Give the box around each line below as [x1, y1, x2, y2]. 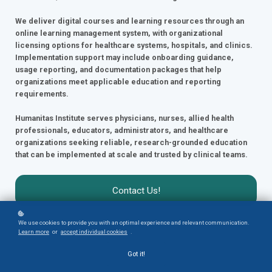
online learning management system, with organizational [15, 29, 223, 38]
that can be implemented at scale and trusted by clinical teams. [15, 150, 248, 160]
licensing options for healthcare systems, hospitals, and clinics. [15, 41, 253, 50]
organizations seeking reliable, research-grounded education [15, 138, 247, 148]
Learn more [18, 228, 49, 235]
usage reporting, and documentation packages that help [15, 65, 222, 75]
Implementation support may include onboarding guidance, [15, 53, 234, 63]
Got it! [127, 250, 145, 258]
